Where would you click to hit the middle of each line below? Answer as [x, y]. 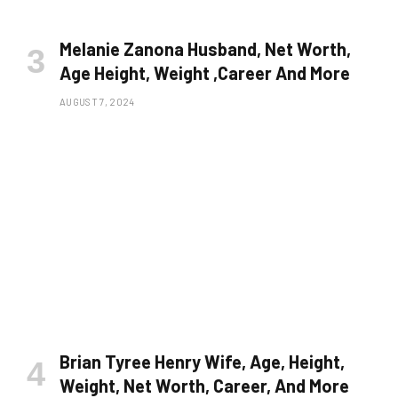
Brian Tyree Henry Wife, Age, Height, [202, 361]
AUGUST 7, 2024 [97, 101]
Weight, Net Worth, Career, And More [204, 385]
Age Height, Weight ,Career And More [205, 72]
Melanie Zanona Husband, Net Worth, [205, 48]
